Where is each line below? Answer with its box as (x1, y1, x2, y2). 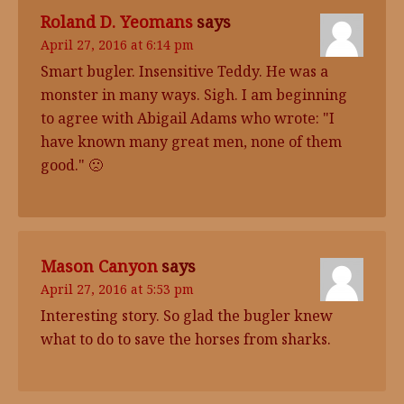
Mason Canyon (41, 255, 158, 277)
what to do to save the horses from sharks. (41, 329, 331, 349)
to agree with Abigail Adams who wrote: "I (41, 108, 335, 128)
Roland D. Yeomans (41, 11, 193, 32)
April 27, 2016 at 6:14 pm (41, 36, 194, 53)
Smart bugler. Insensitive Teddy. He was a (41, 61, 328, 81)
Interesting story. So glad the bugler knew (41, 306, 333, 326)
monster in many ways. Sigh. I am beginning (41, 85, 347, 105)
